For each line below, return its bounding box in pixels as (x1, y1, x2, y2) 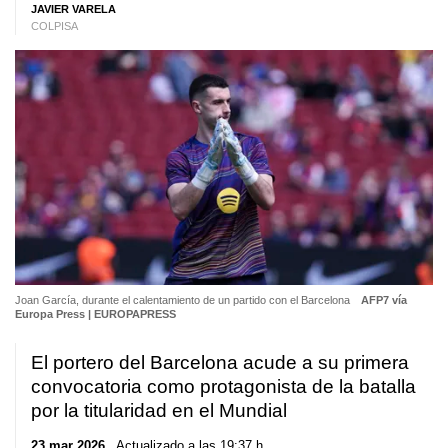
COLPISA (31, 20, 78, 32)
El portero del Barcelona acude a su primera (31, 351, 409, 373)
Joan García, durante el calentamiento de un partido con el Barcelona (15, 293, 353, 306)
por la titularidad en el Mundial (31, 399, 287, 421)
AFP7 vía (360, 293, 407, 306)
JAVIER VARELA (31, 3, 116, 15)
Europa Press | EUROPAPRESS (15, 307, 176, 320)
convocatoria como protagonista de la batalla (31, 375, 416, 397)
